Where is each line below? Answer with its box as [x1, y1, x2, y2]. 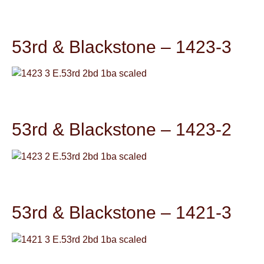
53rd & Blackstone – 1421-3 [12, 202, 232, 223]
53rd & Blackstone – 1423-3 [12, 36, 232, 57]
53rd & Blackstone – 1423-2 [12, 119, 232, 140]
